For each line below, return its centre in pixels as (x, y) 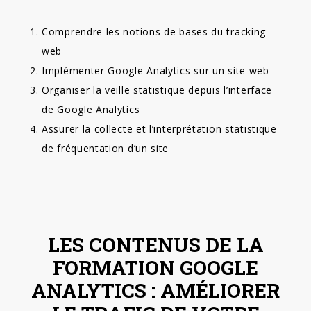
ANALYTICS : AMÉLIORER (155, 291)
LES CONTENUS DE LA (155, 245)
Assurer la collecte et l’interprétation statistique (159, 129)
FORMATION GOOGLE (155, 268)
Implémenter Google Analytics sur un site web (155, 70)
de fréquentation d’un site (106, 148)
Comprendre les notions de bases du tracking (154, 32)
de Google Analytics (91, 109)
